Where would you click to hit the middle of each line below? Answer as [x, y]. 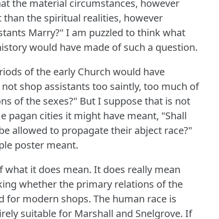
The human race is [135, 198]
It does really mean [137, 169]
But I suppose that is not [135, 101]
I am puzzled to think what [126, 32]
